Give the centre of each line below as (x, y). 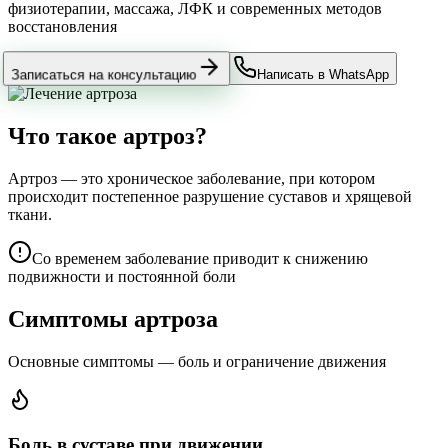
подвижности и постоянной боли (122, 277)
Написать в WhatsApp (323, 75)
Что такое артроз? (107, 136)
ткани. (30, 215)
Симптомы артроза (113, 318)
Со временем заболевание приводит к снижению (200, 259)
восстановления (62, 27)
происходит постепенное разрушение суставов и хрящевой (210, 197)
